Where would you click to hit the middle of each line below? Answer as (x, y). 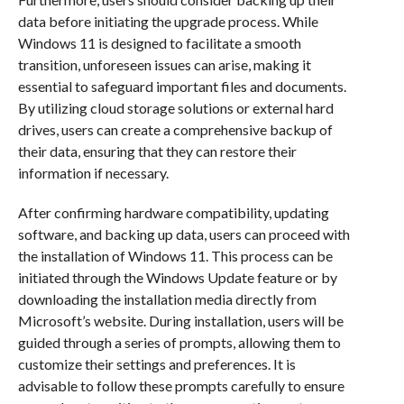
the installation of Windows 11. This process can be (175, 256)
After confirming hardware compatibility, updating (173, 213)
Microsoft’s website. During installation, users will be (180, 321)
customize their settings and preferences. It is (156, 364)
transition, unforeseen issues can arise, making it (164, 65)
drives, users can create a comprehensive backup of (175, 130)
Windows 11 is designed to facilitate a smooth (159, 43)
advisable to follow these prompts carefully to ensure (181, 386)
